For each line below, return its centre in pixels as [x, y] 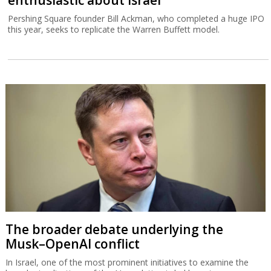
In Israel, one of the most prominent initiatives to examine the [127, 262]
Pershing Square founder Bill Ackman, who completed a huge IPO [136, 18]
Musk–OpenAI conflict [72, 243]
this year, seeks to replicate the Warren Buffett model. [114, 29]
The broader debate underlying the [114, 229]
